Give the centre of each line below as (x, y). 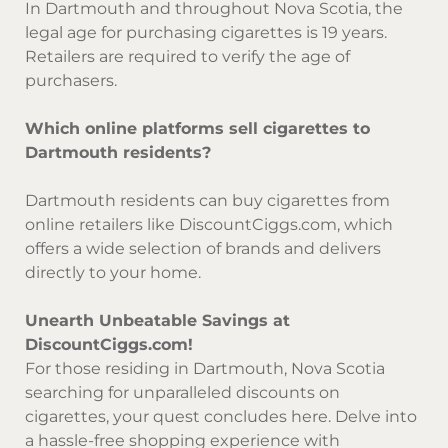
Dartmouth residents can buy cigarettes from (207, 200)
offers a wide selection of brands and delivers (203, 248)
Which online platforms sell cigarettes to (197, 128)
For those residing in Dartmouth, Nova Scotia (205, 368)
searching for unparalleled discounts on (182, 392)
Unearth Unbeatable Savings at (157, 320)
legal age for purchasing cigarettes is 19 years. (206, 32)
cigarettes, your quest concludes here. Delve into (221, 416)
